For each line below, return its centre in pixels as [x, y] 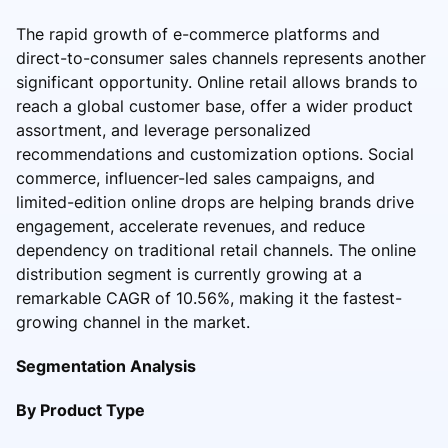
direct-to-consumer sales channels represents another [221, 57]
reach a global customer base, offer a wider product [214, 105]
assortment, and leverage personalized [163, 129]
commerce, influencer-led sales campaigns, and [195, 177]
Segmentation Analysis [106, 365]
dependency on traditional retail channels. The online [216, 249]
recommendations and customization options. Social [215, 153]
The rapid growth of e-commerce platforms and [198, 33]
